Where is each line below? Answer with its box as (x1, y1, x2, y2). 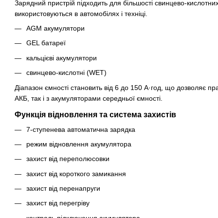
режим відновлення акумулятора (26, 140, 131, 148)
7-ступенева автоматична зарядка (26, 125, 135, 133)
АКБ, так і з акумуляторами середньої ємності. (15, 94, 163, 102)
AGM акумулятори (26, 24, 85, 32)
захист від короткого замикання (26, 169, 126, 178)
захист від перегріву (26, 199, 90, 207)
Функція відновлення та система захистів (15, 110, 176, 119)
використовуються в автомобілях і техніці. (15, 9, 147, 18)
